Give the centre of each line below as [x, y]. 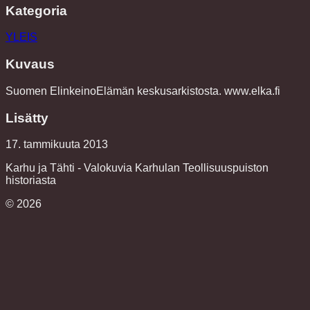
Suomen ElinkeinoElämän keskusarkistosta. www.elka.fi [143, 91]
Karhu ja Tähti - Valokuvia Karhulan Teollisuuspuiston [137, 168]
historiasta [31, 181]
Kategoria [36, 10]
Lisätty [27, 118]
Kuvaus [30, 64]
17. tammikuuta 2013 [57, 145]
